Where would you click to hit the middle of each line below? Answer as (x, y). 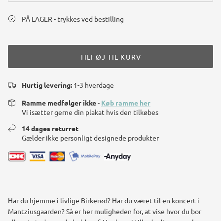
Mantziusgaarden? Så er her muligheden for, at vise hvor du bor (105, 211)
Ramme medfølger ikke (60, 103)
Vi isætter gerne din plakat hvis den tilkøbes (90, 112)
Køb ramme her (126, 103)
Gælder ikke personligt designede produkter (90, 138)
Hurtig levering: (47, 85)
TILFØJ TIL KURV (110, 56)
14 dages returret (50, 129)
